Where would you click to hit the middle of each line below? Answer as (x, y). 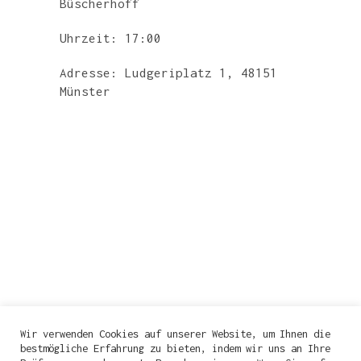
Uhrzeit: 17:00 (110, 38)
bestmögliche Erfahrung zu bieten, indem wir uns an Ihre (175, 348)
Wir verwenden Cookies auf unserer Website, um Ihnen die (175, 334)
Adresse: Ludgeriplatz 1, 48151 (168, 73)
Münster (85, 91)
